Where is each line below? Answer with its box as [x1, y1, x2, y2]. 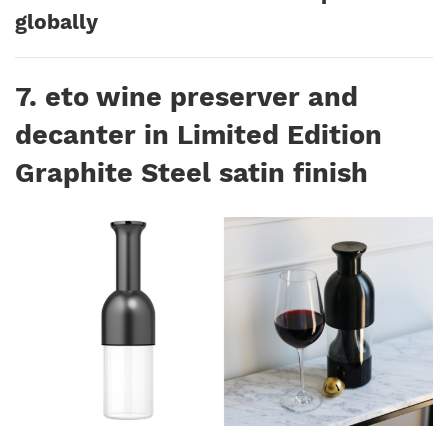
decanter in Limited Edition [15, 119, 382, 151]
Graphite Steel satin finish [15, 157, 376, 189]
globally [15, 9, 98, 34]
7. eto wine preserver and [15, 81, 358, 113]
